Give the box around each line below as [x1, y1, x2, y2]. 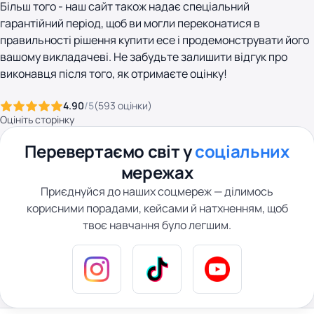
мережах [121, 161, 193, 184]
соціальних [195, 139, 289, 163]
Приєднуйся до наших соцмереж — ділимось [41, 184, 273, 199]
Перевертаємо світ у [25, 139, 196, 163]
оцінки [118, 99, 148, 112]
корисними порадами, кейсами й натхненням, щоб [26, 200, 288, 216]
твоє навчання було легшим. [83, 217, 231, 233]
